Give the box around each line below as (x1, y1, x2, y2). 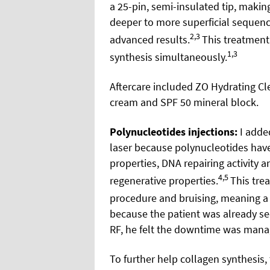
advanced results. (110, 32, 190, 46)
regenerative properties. (110, 173, 218, 187)
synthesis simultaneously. (110, 49, 227, 64)
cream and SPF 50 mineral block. (110, 95, 259, 109)
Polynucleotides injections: (110, 124, 237, 139)
